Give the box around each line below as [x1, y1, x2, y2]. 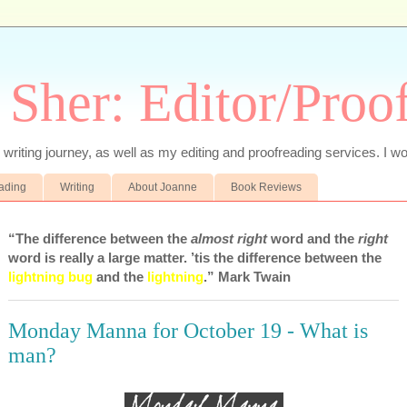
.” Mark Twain [203, 268, 291, 284]
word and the [267, 230, 358, 246]
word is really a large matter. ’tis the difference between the [8, 249, 382, 265]
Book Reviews [231, 180, 302, 194]
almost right [191, 230, 267, 246]
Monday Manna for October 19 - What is [8, 318, 368, 342]
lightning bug [8, 268, 93, 284]
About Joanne [128, 180, 197, 194]
